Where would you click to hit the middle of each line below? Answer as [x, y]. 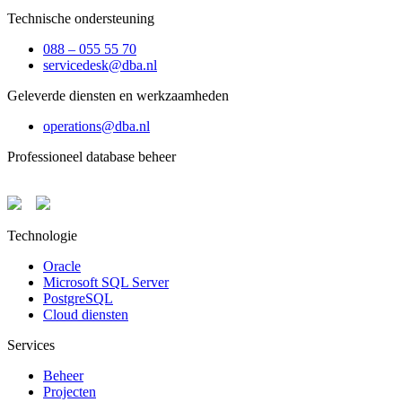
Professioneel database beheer [92, 157]
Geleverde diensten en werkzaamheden [118, 96]
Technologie [42, 236]
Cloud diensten [86, 315]
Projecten [70, 392]
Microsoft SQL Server [106, 283]
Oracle [62, 267]
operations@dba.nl [96, 127]
